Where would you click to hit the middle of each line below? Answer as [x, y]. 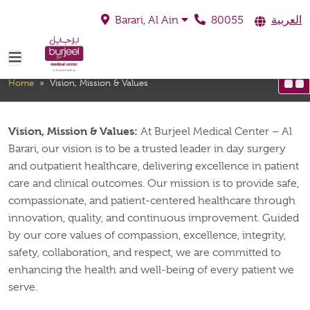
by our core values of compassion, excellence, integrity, [147, 235]
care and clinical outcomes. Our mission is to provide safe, [154, 183]
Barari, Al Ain [147, 20]
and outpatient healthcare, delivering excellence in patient [154, 166]
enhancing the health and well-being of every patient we [151, 270]
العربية [286, 20]
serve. [23, 287]
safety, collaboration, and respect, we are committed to [145, 253]
